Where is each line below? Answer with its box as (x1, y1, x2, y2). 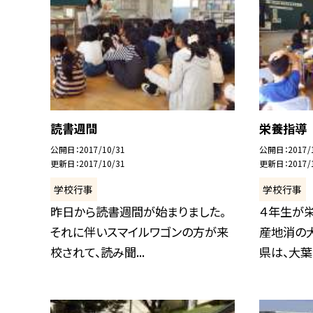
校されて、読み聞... (50, 243, 145, 261)
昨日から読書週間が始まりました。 (50, 203, 226, 221)
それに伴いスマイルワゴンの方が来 (50, 223, 228, 241)
